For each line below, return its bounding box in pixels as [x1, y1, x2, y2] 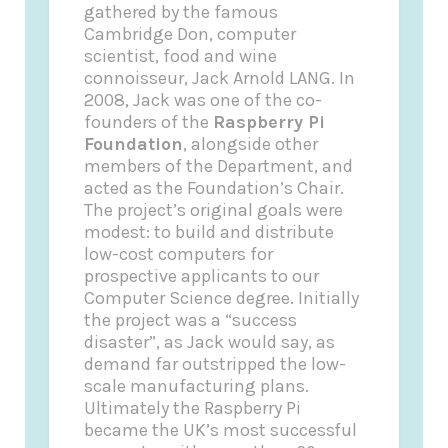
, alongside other [183, 133, 319, 156]
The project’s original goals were [84, 199, 344, 222]
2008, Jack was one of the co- [84, 89, 323, 112]
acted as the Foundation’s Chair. [84, 177, 345, 200]
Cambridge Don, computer [84, 23, 297, 46]
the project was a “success [84, 309, 298, 332]
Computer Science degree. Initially [84, 287, 360, 310]
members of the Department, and [84, 155, 354, 178]
